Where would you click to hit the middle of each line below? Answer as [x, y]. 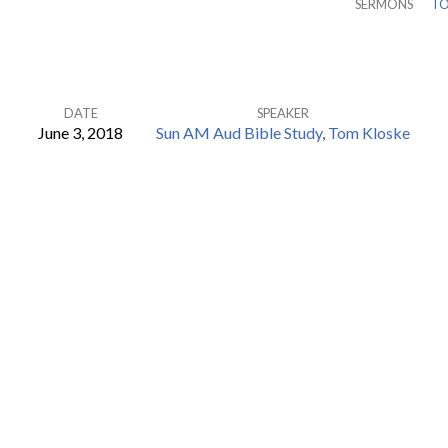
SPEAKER [283, 113]
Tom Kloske [369, 132]
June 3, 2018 [80, 132]
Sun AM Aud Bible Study [239, 132]
